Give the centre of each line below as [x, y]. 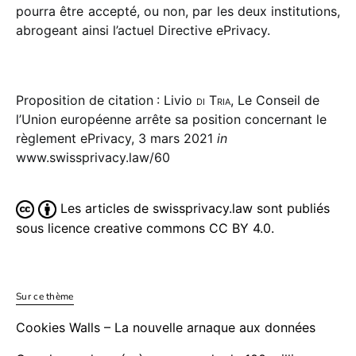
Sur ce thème [45, 297]
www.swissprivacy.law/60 [93, 158]
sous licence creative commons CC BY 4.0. [145, 228]
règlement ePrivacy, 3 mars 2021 [116, 139]
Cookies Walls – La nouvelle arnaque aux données [166, 328]
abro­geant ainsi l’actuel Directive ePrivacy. [143, 31]
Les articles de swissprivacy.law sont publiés [193, 209]
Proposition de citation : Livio [106, 101]
